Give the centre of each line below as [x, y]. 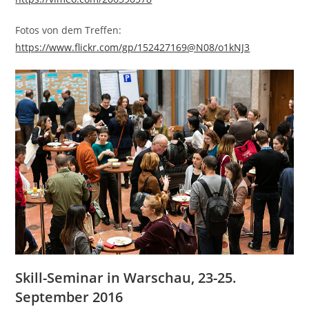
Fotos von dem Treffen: [69, 30]
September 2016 [69, 297]
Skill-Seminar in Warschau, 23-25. [126, 277]
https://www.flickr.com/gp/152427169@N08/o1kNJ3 [133, 47]
